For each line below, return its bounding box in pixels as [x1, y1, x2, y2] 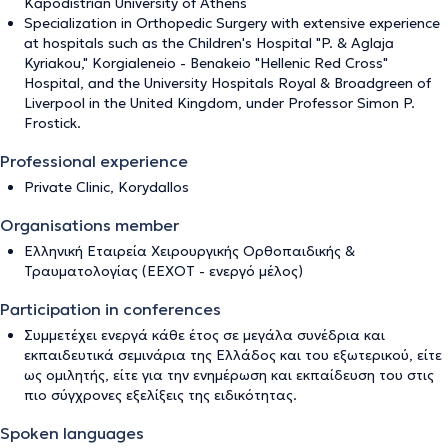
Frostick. [24, 113, 81, 132]
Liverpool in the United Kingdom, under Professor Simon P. [24, 93, 415, 112]
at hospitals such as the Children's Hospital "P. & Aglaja [24, 33, 394, 52]
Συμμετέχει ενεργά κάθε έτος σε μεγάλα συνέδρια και [24, 325, 385, 344]
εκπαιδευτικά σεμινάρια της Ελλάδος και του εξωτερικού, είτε [24, 345, 442, 364]
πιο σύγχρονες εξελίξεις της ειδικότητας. [24, 385, 297, 404]
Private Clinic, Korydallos [24, 177, 189, 196]
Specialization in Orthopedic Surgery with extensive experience [24, 13, 440, 32]
